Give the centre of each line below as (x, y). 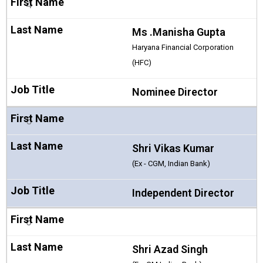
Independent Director (183, 193)
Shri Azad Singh (170, 249)
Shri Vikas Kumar (173, 148)
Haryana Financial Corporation (183, 47)
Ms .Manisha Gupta (178, 32)
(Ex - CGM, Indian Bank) (171, 163)
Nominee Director (175, 92)
